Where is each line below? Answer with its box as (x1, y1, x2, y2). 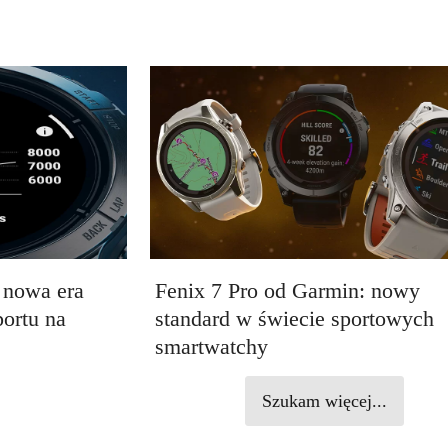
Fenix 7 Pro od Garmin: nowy (154, 277, 420, 303)
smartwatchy (154, 333, 268, 359)
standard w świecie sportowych (154, 305, 434, 331)
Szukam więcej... (262, 390, 388, 411)
